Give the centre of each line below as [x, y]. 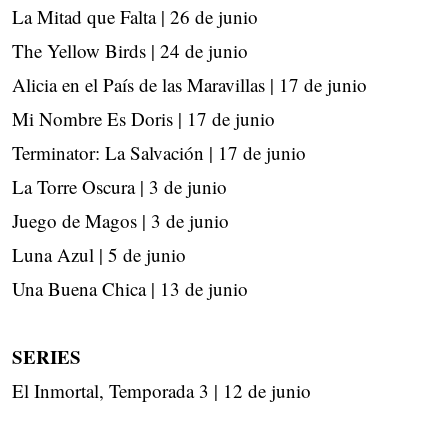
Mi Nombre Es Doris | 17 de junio [143, 119]
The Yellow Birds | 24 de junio [130, 51]
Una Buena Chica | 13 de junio [130, 289]
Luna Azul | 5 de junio [99, 255]
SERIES [46, 357]
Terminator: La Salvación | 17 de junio [159, 153]
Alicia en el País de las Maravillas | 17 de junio [189, 85]
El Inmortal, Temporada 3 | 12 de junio [161, 391]
